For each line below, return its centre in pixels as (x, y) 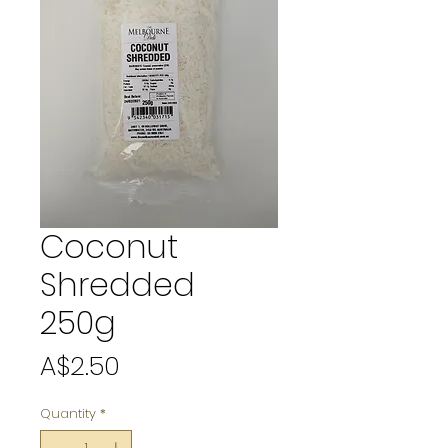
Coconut (109, 246)
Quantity (68, 413)
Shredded (117, 284)
